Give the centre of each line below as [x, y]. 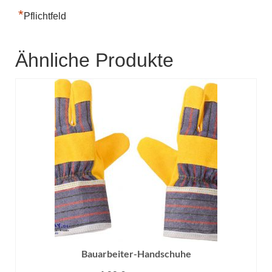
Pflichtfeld [45, 16]
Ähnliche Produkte [94, 60]
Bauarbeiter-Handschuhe [136, 253]
